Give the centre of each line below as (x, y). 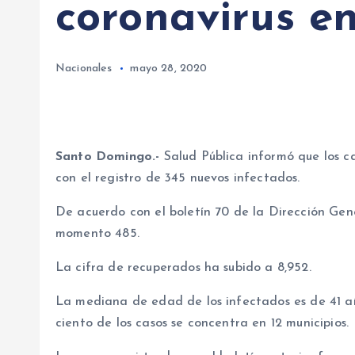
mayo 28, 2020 (169, 69)
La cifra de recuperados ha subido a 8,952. (183, 268)
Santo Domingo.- (108, 157)
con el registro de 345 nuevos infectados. (178, 178)
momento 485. (97, 234)
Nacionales (84, 69)
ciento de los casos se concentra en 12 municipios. (202, 323)
